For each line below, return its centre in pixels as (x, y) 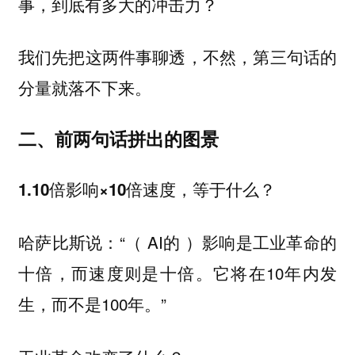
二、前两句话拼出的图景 (118, 138)
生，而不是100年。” (92, 303)
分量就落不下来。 (84, 88)
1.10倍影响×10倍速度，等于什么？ (147, 189)
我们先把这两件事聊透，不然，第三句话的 (177, 57)
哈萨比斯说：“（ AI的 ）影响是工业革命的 (177, 241)
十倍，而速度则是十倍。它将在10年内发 (177, 272)
